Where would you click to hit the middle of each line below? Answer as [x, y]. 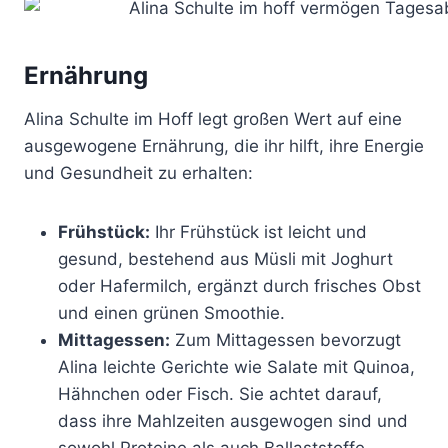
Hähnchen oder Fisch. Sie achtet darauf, [220, 393]
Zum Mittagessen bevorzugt [285, 339]
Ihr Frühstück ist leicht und [258, 231]
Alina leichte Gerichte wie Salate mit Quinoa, [236, 366]
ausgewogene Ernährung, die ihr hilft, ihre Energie [224, 145]
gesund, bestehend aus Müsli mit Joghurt [225, 258]
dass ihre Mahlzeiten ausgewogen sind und [233, 420]
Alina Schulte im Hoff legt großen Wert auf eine [213, 118]
